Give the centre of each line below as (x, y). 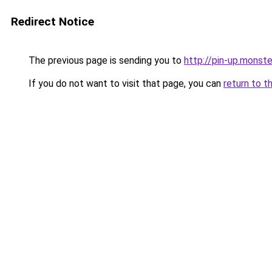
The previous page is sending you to (105, 60)
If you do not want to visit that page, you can (125, 83)
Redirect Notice (53, 22)
